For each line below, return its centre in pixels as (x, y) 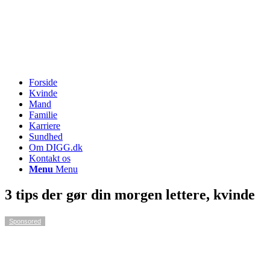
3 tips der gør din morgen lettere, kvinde (130, 194)
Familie (43, 115)
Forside (43, 82)
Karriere (45, 126)
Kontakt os (50, 158)
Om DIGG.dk (56, 147)
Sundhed (46, 137)
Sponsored (25, 221)
